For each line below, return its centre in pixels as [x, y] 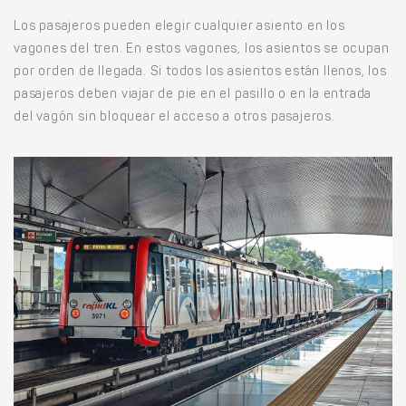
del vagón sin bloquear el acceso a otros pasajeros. [174, 118]
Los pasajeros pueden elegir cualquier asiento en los [179, 28]
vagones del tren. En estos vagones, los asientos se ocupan [202, 50]
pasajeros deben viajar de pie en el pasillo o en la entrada [193, 96]
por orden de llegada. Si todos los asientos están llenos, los [200, 73]
